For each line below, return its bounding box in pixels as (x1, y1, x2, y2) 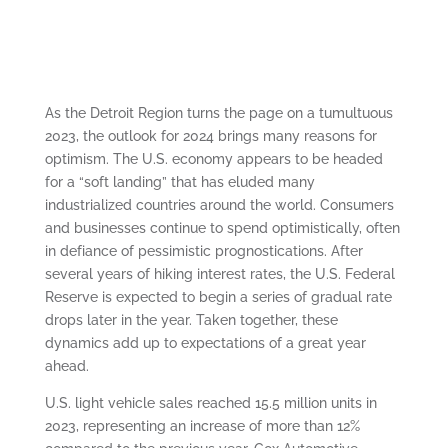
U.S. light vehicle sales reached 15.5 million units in (44, 395, 377, 411)
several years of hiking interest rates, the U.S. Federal (44, 266, 395, 282)
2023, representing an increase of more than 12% (44, 418, 360, 434)
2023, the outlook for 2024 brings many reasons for (44, 128, 377, 144)
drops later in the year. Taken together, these (44, 312, 338, 328)
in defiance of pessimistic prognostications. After (44, 243, 363, 259)
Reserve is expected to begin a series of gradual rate (44, 289, 392, 305)
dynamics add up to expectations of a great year (44, 335, 366, 351)
